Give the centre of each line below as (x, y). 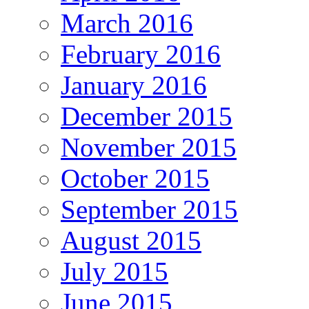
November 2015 (149, 147)
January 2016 (134, 85)
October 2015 (135, 178)
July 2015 (114, 271)
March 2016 (127, 23)
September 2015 (149, 209)
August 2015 (131, 240)
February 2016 (141, 54)
